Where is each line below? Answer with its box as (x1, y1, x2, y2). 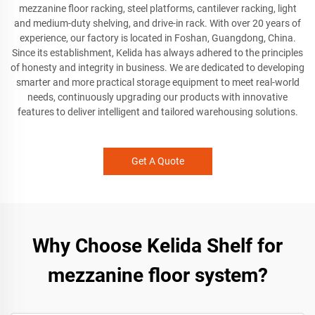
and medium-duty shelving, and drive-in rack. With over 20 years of (14, 18, 301, 29)
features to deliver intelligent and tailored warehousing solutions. (17, 106, 298, 117)
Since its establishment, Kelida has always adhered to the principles (12, 47, 303, 58)
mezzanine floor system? (47, 264, 268, 287)
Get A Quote (131, 155, 184, 167)
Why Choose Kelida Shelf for (32, 234, 283, 257)
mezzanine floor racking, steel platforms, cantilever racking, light (18, 3, 297, 14)
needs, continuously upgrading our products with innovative (27, 91, 288, 103)
